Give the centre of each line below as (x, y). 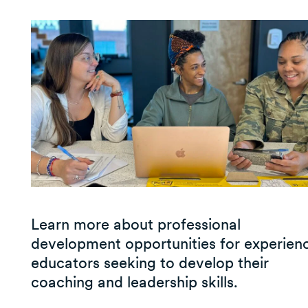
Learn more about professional (135, 224)
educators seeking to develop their (150, 263)
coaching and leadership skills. (134, 282)
